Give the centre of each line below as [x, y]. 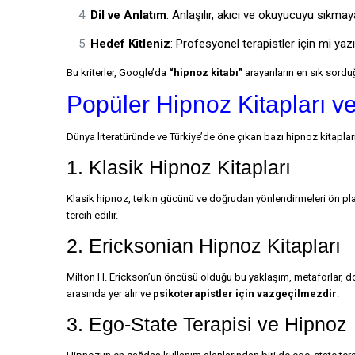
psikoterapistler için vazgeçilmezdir [245, 294]
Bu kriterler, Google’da [118, 73]
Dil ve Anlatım [128, 15]
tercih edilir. [92, 215]
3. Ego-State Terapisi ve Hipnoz [207, 324]
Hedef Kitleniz [130, 44]
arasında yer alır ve [110, 294]
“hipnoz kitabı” [206, 73]
